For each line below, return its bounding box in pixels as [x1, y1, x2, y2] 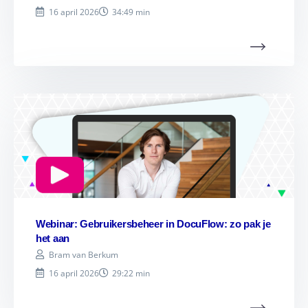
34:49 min [112, 5, 150, 18]
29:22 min [112, 267, 150, 279]
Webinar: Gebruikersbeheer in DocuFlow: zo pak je [36, 217, 271, 230]
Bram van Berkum [49, 248, 118, 261]
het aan [36, 232, 69, 244]
